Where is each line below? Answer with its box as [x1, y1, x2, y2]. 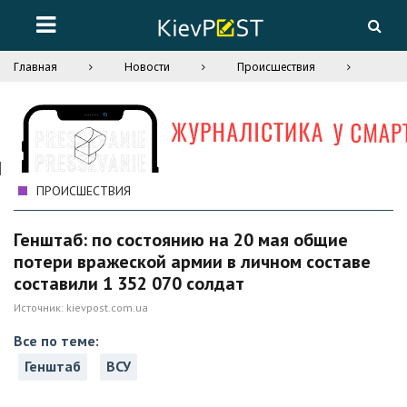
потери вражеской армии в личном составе [14, 250, 371, 273]
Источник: [14, 301, 66, 314]
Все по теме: [14, 332, 99, 350]
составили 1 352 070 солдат [14, 272, 244, 295]
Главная [14, 59, 57, 74]
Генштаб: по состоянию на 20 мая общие [14, 228, 348, 252]
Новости [124, 59, 170, 74]
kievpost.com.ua [66, 301, 148, 314]
